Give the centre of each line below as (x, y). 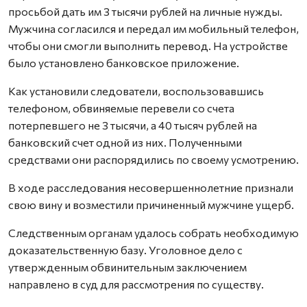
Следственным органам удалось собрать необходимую (153, 232)
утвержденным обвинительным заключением (127, 267)
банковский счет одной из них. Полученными (125, 142)
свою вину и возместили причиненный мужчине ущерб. (151, 204)
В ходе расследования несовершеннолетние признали (151, 187)
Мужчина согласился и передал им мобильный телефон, (153, 28)
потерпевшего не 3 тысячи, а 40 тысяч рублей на (133, 125)
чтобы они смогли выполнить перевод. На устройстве (148, 45)
